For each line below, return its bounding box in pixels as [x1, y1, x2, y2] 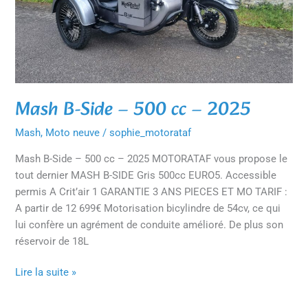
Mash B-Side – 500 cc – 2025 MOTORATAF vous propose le [15, 152, 288, 165]
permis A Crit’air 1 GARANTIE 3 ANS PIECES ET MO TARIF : [15, 185, 288, 198]
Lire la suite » [15, 266, 77, 279]
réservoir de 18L [15, 234, 89, 247]
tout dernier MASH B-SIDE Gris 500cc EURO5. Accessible [15, 168, 277, 181]
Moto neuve [45, 126, 100, 140]
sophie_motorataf [109, 126, 192, 140]
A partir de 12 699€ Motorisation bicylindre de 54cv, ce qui [15, 201, 281, 214]
